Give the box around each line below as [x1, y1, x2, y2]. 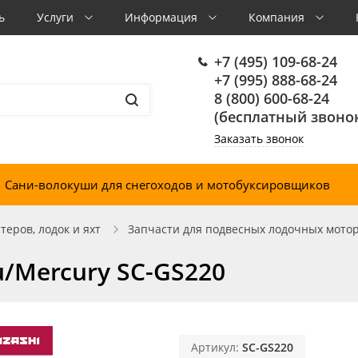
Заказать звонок [214, 131, 304, 146]
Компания [249, 10, 308, 25]
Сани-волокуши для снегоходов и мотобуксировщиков [5, 177, 330, 193]
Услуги [37, 10, 77, 25]
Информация [125, 10, 201, 25]
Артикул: [191, 340, 242, 355]
